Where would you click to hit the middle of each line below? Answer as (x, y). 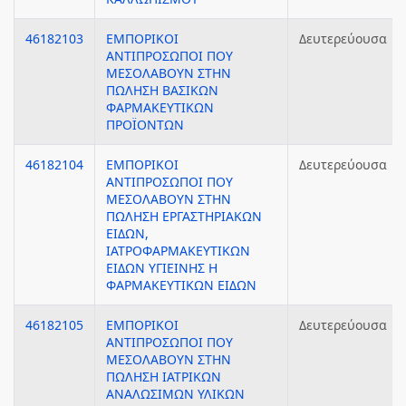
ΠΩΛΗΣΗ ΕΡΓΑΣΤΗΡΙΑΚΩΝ (184, 216)
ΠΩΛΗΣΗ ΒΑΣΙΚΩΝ (162, 90)
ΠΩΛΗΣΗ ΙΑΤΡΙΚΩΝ (164, 377)
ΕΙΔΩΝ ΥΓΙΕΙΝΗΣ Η (162, 268)
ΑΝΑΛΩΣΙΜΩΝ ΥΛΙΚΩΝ (175, 394)
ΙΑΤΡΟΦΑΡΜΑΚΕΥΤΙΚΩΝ (178, 251)
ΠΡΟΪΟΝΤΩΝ (145, 125)
